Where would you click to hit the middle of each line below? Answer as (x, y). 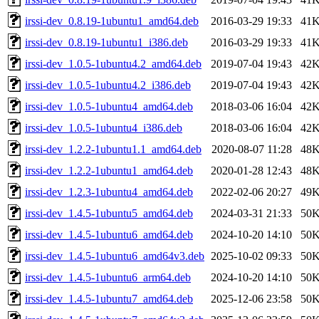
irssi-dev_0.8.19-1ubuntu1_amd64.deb (112, 21)
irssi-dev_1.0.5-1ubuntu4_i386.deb (104, 127)
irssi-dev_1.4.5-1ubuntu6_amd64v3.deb (115, 256)
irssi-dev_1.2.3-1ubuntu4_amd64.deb (109, 192)
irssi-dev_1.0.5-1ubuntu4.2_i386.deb (108, 85)
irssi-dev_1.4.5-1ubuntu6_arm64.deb (108, 277)
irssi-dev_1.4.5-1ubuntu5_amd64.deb (109, 213)
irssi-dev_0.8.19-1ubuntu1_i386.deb (106, 42)
